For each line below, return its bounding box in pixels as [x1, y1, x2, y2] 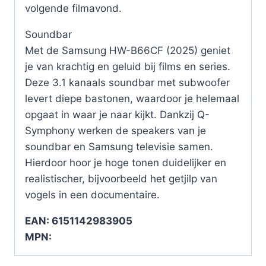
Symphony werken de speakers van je [25, 124, 206, 137]
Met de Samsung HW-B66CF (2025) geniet [25, 44, 230, 56]
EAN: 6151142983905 [25, 214, 132, 227]
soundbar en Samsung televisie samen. [25, 140, 213, 153]
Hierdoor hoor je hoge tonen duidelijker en [25, 156, 226, 169]
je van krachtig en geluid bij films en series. [25, 60, 230, 72]
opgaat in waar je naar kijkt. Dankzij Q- [25, 108, 210, 121]
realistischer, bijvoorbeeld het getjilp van [25, 172, 217, 185]
